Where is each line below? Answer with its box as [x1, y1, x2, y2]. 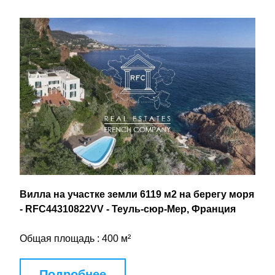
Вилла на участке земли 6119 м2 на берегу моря [20, 189, 254, 199]
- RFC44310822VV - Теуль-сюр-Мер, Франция [20, 204, 236, 214]
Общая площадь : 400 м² [20, 233, 131, 244]
